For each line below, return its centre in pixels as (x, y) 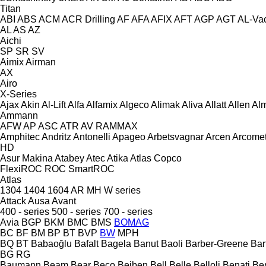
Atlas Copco (156, 158)
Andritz (56, 137)
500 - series (76, 211)
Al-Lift (54, 104)
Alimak (165, 104)
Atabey (69, 158)
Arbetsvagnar (175, 137)
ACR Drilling (88, 19)
